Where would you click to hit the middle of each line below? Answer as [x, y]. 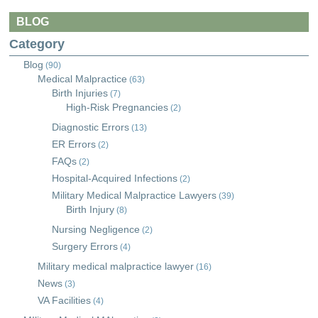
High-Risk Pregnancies [117, 107]
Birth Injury [91, 209]
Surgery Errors [85, 246]
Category [37, 44]
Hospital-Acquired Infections [115, 178]
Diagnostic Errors [91, 127]
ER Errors [74, 144]
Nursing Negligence [96, 229]
